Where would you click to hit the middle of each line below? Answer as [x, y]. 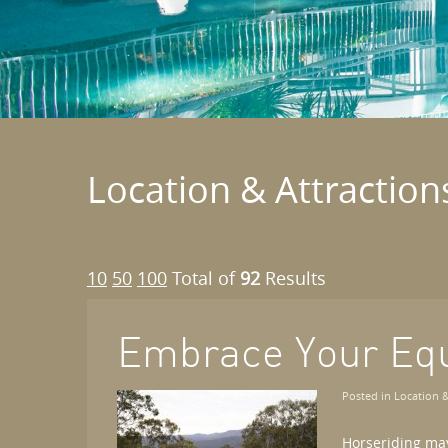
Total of [206, 278]
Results [293, 278]
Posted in [368, 395]
